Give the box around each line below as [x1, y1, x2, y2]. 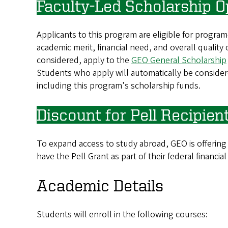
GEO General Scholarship [131, 53, 226, 67]
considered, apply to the [37, 53, 131, 67]
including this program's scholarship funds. [37, 79, 201, 92]
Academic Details [37, 176, 163, 194]
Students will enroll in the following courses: [37, 208, 208, 221]
